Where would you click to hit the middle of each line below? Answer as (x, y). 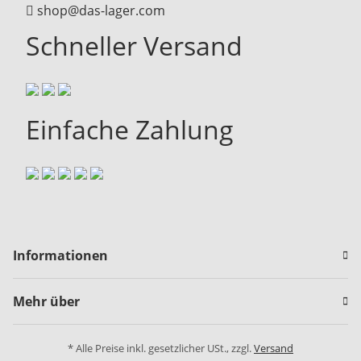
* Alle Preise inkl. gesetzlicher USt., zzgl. (161, 349)
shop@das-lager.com (101, 11)
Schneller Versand (134, 46)
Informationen (60, 256)
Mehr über (46, 302)
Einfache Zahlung (130, 130)
